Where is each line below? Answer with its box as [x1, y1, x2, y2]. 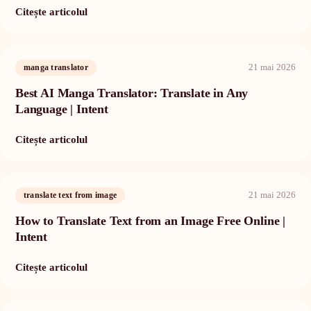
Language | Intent [15, 101, 108, 116]
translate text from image [24, 190, 117, 200]
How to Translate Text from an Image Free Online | [15, 213, 285, 228]
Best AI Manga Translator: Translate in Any [15, 85, 249, 100]
